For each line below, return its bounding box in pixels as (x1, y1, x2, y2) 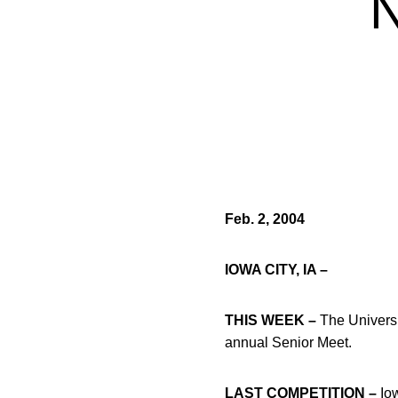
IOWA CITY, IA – (225, 262, 328, 277)
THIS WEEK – (225, 313, 316, 328)
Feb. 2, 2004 (225, 211, 305, 227)
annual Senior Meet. (225, 335, 352, 350)
